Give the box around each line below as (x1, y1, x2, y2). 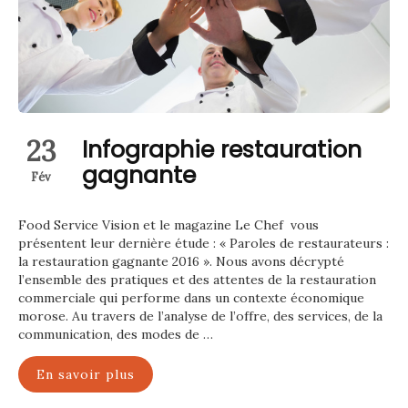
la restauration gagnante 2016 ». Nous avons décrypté (18, 253, 344, 270)
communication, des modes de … (18, 326, 213, 343)
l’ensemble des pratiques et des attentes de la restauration (18, 271, 376, 289)
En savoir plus (36, 366, 135, 383)
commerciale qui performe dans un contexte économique (18, 290, 364, 307)
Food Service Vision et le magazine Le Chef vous (18, 217, 319, 234)
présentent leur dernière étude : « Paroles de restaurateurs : (18, 235, 389, 252)
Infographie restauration (82, 134, 362, 167)
